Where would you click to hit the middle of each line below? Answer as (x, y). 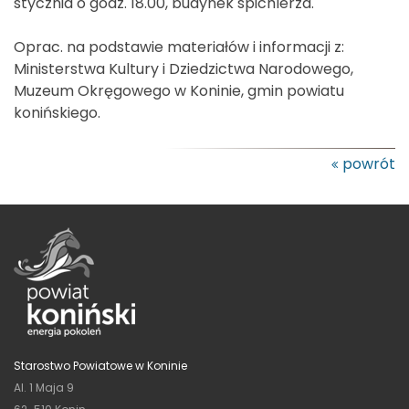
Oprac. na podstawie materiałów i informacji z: (179, 47)
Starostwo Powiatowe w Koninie (100, 365)
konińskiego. (57, 112)
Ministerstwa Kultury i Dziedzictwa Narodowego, (184, 68)
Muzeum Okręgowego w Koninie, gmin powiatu (179, 90)
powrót (369, 163)
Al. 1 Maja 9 (44, 387)
